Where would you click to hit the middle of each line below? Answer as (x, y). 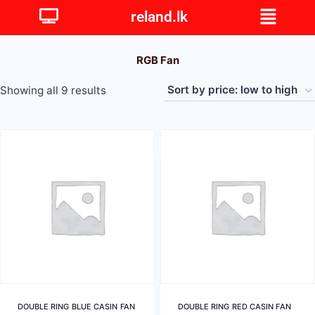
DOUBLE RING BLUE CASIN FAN (76, 306)
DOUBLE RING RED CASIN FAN (234, 306)
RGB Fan (157, 60)
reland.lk (160, 17)
